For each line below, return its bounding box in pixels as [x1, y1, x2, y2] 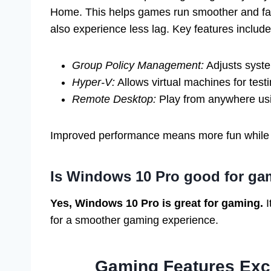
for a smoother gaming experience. [50, 214, 218, 227]
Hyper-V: [72, 76, 115, 89]
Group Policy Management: [72, 59, 204, 72]
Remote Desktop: [72, 93, 156, 106]
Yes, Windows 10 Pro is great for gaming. [50, 197, 263, 210]
